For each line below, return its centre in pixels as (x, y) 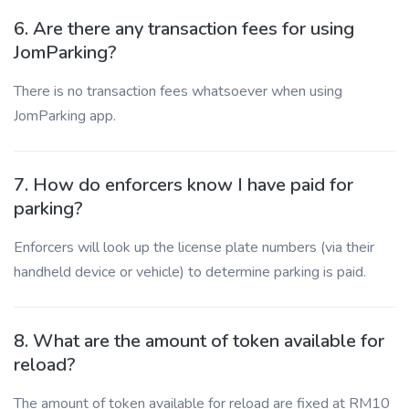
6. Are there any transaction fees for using (184, 29)
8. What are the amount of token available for (199, 341)
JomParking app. (65, 116)
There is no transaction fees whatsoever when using (178, 91)
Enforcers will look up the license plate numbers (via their (194, 247)
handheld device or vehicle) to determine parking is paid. (190, 272)
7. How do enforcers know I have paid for (184, 185)
